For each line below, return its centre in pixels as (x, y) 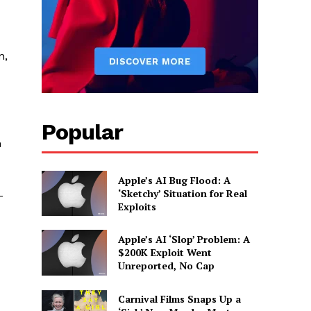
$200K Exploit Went (165, 253)
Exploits (137, 206)
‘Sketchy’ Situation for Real (182, 193)
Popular (83, 132)
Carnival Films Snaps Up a (179, 299)
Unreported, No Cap (166, 266)
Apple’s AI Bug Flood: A (174, 180)
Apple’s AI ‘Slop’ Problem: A (184, 239)
